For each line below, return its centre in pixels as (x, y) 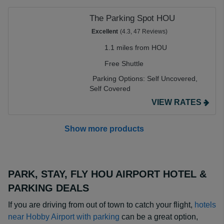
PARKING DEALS (48, 188)
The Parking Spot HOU (132, 18)
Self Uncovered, (172, 78)
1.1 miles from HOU (136, 47)
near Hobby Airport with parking (64, 217)
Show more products (104, 129)
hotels (205, 205)
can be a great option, (159, 217)
